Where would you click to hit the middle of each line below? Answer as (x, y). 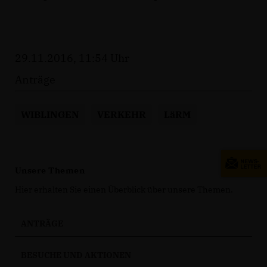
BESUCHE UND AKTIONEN (76, 255)
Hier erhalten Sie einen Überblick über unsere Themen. (124, 190)
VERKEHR (122, 114)
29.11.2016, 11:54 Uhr (72, 58)
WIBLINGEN (50, 114)
